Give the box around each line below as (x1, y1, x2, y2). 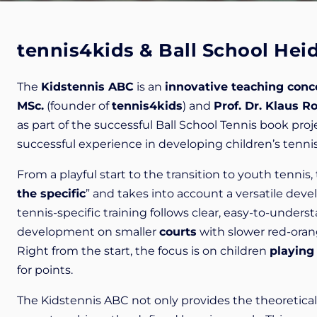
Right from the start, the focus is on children (17, 244, 270, 258)
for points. (17, 263, 73, 277)
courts (159, 225, 197, 239)
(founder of (44, 99, 112, 113)
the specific (17, 187, 86, 201)
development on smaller (17, 225, 159, 239)
